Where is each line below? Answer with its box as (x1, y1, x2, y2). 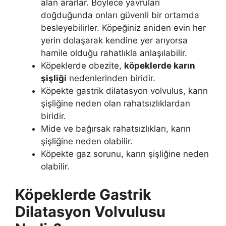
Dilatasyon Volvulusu (15, 202, 165, 220)
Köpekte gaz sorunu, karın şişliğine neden (41, 149, 209, 159)
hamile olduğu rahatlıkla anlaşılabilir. (41, 48, 187, 59)
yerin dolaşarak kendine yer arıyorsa (41, 35, 188, 46)
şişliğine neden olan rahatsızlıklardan (41, 98, 190, 109)
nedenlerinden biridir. (67, 73, 155, 84)
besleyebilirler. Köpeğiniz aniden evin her (41, 23, 206, 33)
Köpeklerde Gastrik (15, 185, 151, 203)
